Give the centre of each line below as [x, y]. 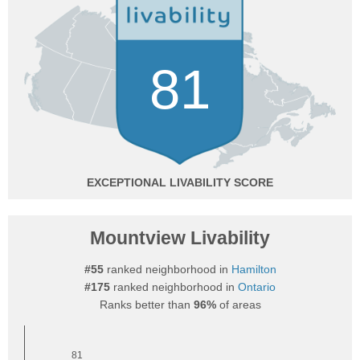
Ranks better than [146, 305]
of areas [238, 305]
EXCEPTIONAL [127, 182]
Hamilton [254, 269]
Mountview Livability [180, 238]
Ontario [257, 287]
